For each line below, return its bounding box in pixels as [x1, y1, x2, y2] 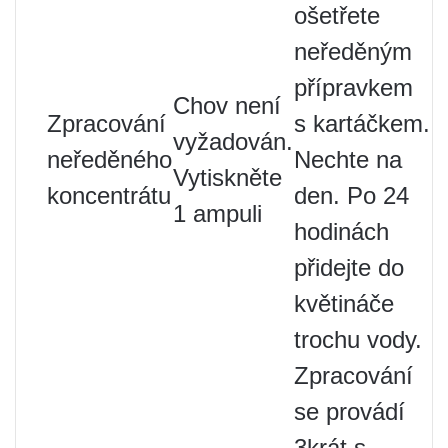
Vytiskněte [173, 163, 282, 191]
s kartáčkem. [294, 109, 430, 137]
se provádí [294, 397, 405, 425]
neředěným [294, 37, 412, 65]
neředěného [47, 145, 172, 173]
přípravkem [294, 73, 413, 101]
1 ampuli [173, 199, 262, 227]
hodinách [294, 217, 389, 245]
